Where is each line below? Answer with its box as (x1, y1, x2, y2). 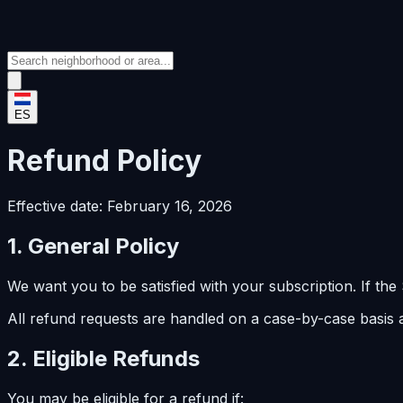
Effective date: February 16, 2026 (7, 197, 232, 216)
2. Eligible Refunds (7, 345, 200, 372)
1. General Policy (7, 233, 179, 260)
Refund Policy (7, 142, 201, 178)
